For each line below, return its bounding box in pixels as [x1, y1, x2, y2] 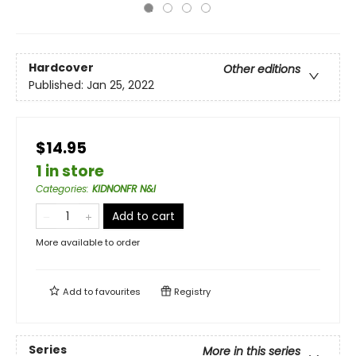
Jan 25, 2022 [87, 77, 154, 94]
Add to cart [112, 208, 175, 224]
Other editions [223, 61, 300, 78]
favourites [95, 285, 141, 298]
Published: [29, 77, 87, 94]
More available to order [36, 236, 140, 249]
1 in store [36, 161, 104, 182]
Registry [172, 285, 211, 298]
